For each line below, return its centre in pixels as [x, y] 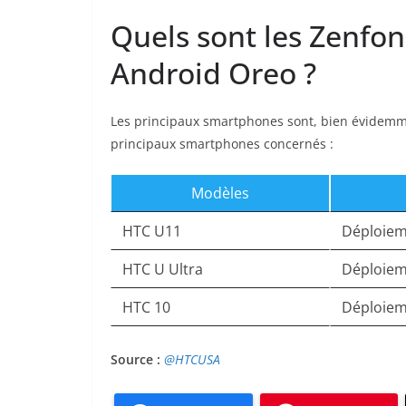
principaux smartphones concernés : [222, 144]
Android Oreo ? [213, 73]
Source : [137, 360]
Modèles [220, 193]
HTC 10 [146, 308]
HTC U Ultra [163, 270]
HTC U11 [152, 232]
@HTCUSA [192, 360]
